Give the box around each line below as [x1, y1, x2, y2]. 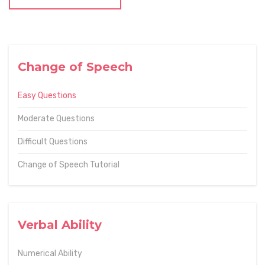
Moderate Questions [18, 114, 95, 124]
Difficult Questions [18, 137, 88, 147]
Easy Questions [18, 91, 76, 101]
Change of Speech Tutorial [18, 160, 119, 170]
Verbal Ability [18, 218, 102, 232]
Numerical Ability [18, 248, 82, 258]
